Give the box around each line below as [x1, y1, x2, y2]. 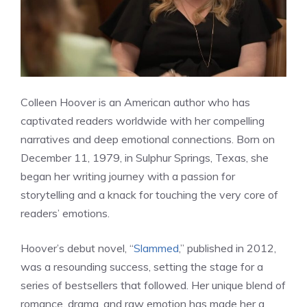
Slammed [134, 241, 179, 256]
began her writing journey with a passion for [21, 169, 235, 184]
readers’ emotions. [21, 206, 110, 221]
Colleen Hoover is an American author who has [21, 95, 250, 110]
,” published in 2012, [179, 241, 276, 256]
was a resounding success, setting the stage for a [21, 260, 263, 274]
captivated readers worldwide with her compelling [21, 114, 265, 128]
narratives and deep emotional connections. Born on [21, 132, 275, 147]
